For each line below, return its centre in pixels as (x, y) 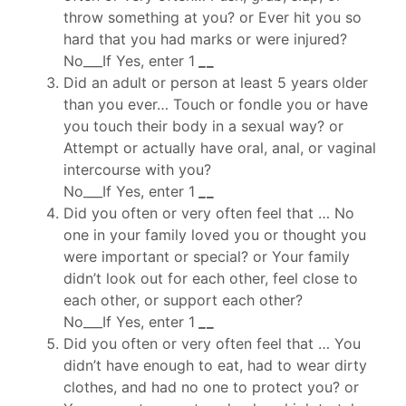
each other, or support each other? (183, 300)
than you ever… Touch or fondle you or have (216, 105)
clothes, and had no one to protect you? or (211, 387)
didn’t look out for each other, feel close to (211, 279)
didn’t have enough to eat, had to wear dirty (215, 366)
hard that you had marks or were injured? (205, 39)
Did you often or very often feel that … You (212, 344)
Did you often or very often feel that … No (209, 213)
